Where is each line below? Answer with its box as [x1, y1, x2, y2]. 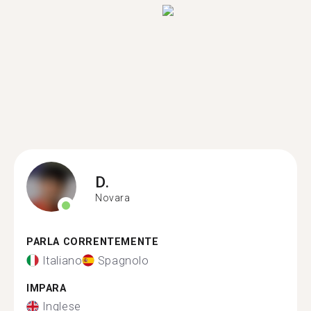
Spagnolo [97, 253, 149, 267]
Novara [95, 192, 131, 203]
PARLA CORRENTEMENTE [26, 236, 159, 248]
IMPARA [26, 282, 67, 294]
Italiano [42, 253, 83, 267]
